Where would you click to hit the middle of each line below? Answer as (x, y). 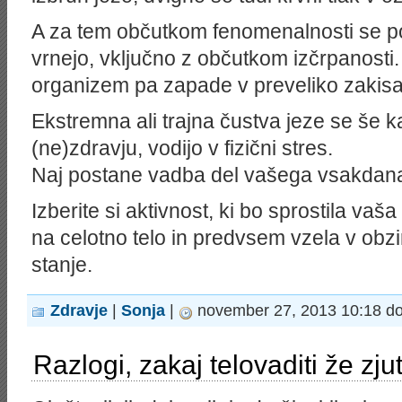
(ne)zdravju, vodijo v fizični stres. (182, 148)
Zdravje (79, 310)
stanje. (62, 265)
